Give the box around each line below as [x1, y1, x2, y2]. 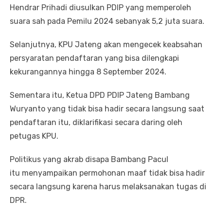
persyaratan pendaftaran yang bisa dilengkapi [10, 54, 179, 63]
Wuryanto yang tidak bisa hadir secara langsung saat [10, 104, 204, 114]
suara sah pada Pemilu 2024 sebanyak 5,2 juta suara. [10, 17, 204, 26]
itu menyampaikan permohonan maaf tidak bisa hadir [10, 168, 205, 178]
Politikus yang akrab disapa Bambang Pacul [10, 155, 168, 164]
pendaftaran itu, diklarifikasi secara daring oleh [10, 118, 182, 127]
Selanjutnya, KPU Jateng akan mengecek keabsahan [10, 40, 202, 50]
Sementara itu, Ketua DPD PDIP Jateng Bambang [10, 91, 190, 100]
